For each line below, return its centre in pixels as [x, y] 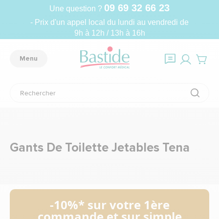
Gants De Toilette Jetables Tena [100, 148]
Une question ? [77, 8]
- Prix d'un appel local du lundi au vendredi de [109, 22]
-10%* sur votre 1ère [109, 205]
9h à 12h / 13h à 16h [109, 33]
